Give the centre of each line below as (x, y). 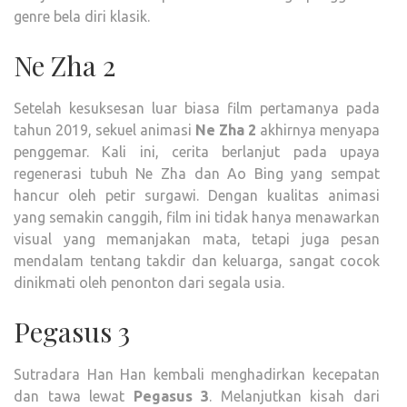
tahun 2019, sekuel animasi (104, 129)
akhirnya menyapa (318, 129)
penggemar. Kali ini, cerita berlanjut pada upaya (197, 151)
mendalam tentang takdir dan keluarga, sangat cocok (197, 260)
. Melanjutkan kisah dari (295, 396)
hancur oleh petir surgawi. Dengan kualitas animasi (197, 195)
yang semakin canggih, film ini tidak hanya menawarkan (197, 217)
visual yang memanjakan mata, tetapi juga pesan (197, 238)
